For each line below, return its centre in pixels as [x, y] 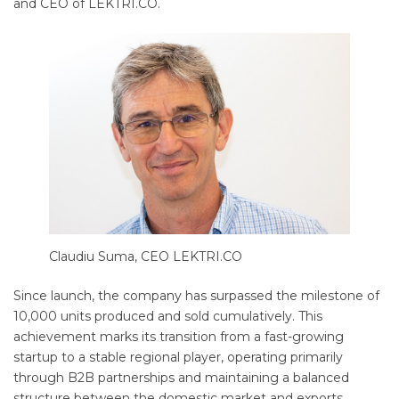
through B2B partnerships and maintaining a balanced [181, 377]
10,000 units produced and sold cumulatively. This [168, 316]
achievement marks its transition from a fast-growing [179, 336]
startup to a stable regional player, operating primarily [178, 357]
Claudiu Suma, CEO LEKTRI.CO [146, 256]
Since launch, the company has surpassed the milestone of [196, 295]
